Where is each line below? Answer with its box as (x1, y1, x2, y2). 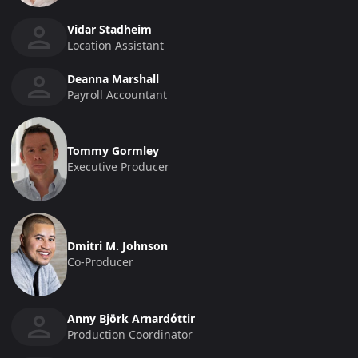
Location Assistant (67, 37, 164, 53)
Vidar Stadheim (67, 21, 152, 37)
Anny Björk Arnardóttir (67, 310, 195, 326)
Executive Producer (67, 159, 169, 175)
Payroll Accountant (67, 86, 167, 102)
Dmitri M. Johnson (67, 238, 168, 254)
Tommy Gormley (67, 143, 159, 159)
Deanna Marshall (67, 70, 159, 86)
